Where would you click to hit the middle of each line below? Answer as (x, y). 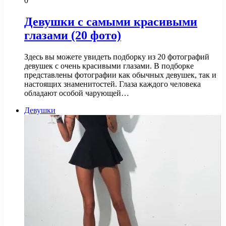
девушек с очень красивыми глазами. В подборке (109, 66)
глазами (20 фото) (73, 35)
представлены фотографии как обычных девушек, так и (120, 75)
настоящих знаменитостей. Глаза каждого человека (112, 84)
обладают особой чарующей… (77, 93)
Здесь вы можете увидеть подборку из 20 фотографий (117, 56)
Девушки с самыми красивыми (111, 21)
